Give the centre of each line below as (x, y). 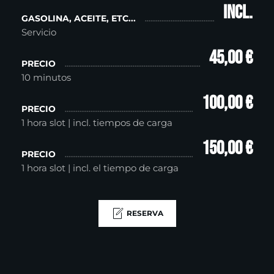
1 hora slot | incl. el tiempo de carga (101, 168)
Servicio (39, 32)
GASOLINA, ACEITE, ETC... (79, 18)
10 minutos (46, 77)
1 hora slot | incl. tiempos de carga (98, 122)
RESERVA (145, 213)
